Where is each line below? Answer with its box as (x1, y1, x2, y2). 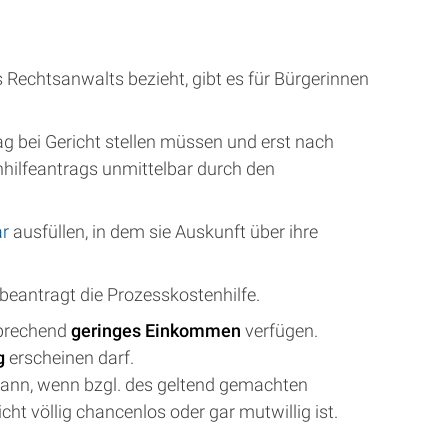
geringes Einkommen (71, 320, 241, 341)
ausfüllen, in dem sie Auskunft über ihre (9, 221, 318, 242)
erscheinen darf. (5, 347, 134, 368)
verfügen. (241, 320, 318, 341)
